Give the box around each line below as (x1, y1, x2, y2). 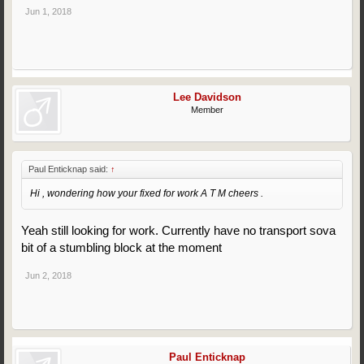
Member (190, 105, 223, 115)
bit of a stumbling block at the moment (21, 240, 222, 254)
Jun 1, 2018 (25, 6, 71, 16)
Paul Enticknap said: (28, 164, 110, 174)
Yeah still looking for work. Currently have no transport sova (21, 223, 336, 237)
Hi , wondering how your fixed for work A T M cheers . (30, 188, 263, 199)
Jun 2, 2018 (25, 271, 71, 280)
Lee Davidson (172, 91, 241, 103)
